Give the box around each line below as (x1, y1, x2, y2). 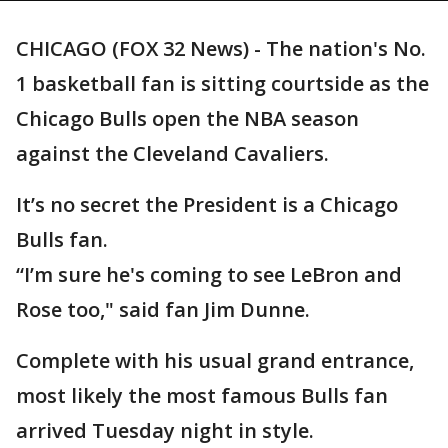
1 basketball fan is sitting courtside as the (16, 70, 429, 97)
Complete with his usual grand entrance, (16, 347, 414, 374)
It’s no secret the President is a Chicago (16, 191, 398, 218)
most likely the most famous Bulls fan (16, 382, 388, 409)
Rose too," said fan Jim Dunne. (16, 296, 310, 323)
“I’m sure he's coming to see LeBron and (16, 261, 402, 288)
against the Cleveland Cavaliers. (16, 140, 329, 167)
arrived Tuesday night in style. (16, 417, 314, 444)
